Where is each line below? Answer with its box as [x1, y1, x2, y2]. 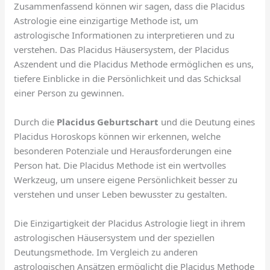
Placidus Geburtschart [57, 116, 159, 128]
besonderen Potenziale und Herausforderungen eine [14, 145, 232, 157]
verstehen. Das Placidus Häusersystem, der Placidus [14, 43, 230, 56]
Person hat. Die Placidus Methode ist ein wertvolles [14, 159, 227, 172]
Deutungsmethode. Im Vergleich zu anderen [14, 246, 198, 259]
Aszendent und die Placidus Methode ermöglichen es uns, [14, 58, 254, 71]
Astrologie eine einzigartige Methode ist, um [14, 14, 199, 27]
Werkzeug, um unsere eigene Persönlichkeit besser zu [14, 174, 238, 186]
